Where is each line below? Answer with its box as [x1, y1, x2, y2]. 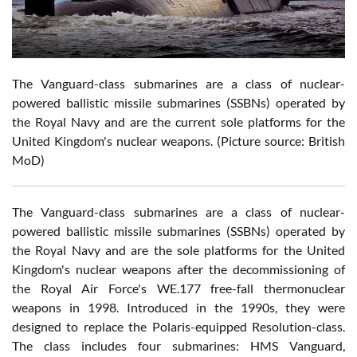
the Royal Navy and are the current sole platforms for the [12, 113, 345, 129]
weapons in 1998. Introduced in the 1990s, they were [12, 299, 345, 315]
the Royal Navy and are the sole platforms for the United [12, 241, 345, 257]
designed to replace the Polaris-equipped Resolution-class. [12, 318, 345, 334]
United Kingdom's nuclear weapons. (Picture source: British [12, 132, 345, 148]
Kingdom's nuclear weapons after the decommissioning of [12, 261, 345, 277]
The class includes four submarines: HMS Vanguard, [12, 337, 345, 353]
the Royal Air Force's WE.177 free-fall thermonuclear [12, 280, 345, 296]
